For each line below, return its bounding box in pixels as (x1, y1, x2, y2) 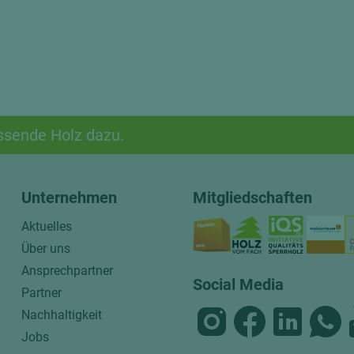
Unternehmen (21, 188, 117, 207)
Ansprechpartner (21, 263, 113, 278)
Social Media (192, 275, 284, 294)
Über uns (21, 241, 70, 256)
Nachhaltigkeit (21, 307, 102, 322)
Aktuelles (21, 219, 72, 234)
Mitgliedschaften (192, 188, 312, 207)
